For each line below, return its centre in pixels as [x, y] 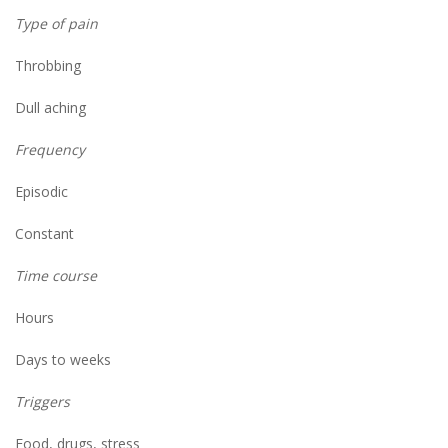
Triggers [42, 402]
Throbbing [48, 66]
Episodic [41, 192]
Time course [56, 276]
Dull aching [50, 108]
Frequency [50, 150]
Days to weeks [63, 360]
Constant [44, 234]
